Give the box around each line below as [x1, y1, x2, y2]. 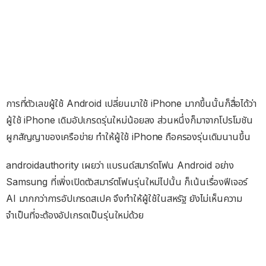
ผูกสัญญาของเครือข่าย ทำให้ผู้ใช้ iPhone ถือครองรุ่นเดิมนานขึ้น [6, 130, 251, 142]
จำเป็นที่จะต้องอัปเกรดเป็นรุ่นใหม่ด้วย [6, 208, 144, 221]
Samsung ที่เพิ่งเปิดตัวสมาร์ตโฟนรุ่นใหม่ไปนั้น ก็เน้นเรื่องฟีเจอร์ [6, 175, 248, 188]
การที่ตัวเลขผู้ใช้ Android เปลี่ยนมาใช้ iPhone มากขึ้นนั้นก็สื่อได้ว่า [6, 97, 256, 109]
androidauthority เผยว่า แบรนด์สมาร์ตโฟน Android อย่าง [6, 159, 235, 171]
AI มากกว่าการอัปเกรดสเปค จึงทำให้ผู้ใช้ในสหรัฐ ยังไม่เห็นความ [6, 192, 243, 204]
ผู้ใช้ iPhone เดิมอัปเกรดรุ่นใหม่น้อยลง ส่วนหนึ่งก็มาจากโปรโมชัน [6, 113, 253, 126]
